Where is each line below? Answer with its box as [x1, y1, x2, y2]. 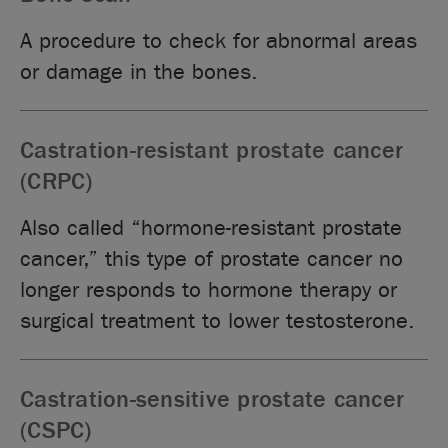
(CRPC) [20, 167, 93, 195]
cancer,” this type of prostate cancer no [20, 245, 404, 272]
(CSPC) [20, 416, 92, 444]
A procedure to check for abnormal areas [20, 27, 418, 54]
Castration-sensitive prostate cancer [20, 385, 405, 413]
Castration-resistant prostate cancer [20, 136, 404, 164]
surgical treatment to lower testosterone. [20, 307, 416, 334]
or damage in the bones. [20, 58, 259, 85]
